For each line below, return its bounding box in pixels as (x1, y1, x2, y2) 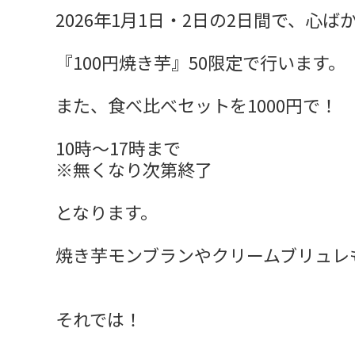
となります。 (55, 198, 158, 224)
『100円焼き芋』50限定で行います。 (55, 48, 345, 74)
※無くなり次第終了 (55, 155, 212, 181)
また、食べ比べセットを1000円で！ (55, 91, 338, 117)
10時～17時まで (55, 134, 181, 160)
